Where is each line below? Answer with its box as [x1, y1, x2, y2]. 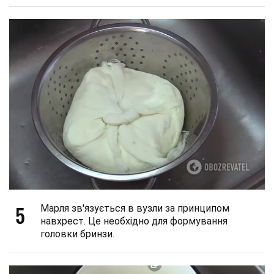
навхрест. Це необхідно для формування [40, 215, 228, 227]
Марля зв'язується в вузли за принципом [40, 202, 229, 214]
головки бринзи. [40, 228, 114, 240]
